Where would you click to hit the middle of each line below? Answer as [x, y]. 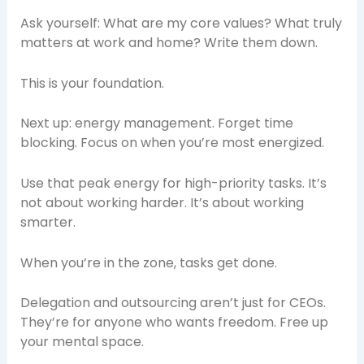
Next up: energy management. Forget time [156, 123]
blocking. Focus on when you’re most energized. [172, 143]
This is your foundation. [92, 83]
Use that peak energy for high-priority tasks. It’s [173, 183]
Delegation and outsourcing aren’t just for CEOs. [173, 303]
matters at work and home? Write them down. [169, 43]
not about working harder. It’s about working [162, 202]
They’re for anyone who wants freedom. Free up [174, 323]
